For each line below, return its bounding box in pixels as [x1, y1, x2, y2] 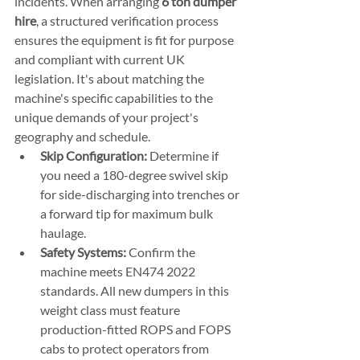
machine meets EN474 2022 [40, 264, 198, 279]
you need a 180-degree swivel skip [40, 167, 231, 182]
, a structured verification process [36, 13, 221, 28]
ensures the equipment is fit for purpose [14, 32, 236, 47]
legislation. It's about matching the [14, 71, 207, 86]
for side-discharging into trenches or [40, 186, 242, 202]
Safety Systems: [40, 244, 126, 260]
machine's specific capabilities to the [14, 90, 215, 105]
